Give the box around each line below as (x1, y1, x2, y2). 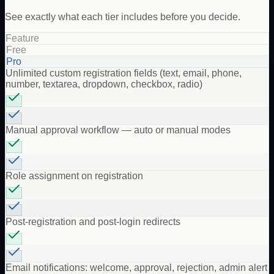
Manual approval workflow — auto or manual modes (6, 124, 231, 135)
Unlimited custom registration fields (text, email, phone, (6, 67, 242, 78)
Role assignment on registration (6, 170, 143, 181)
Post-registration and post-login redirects (6, 216, 180, 227)
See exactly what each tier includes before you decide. (5, 11, 240, 22)
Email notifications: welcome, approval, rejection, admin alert (6, 262, 267, 273)
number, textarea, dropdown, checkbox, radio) (6, 78, 202, 89)
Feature (6, 32, 39, 43)
